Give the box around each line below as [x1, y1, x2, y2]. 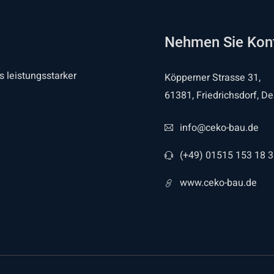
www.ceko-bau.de [180, 176, 257, 190]
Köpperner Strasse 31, [165, 70, 261, 85]
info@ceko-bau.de [180, 120, 259, 135]
